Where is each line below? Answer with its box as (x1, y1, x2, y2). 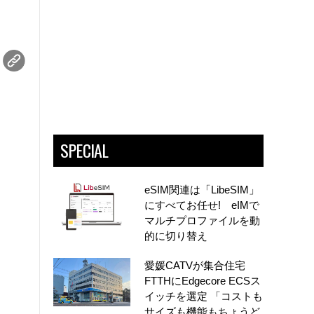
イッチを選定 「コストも (144, 290, 263, 302)
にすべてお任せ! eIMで (144, 199, 259, 211)
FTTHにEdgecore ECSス (144, 275, 261, 287)
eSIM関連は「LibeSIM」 (144, 184, 259, 196)
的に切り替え (144, 230, 207, 242)
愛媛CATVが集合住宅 (144, 259, 245, 271)
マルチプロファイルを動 (144, 214, 260, 226)
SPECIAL (60, 137, 109, 163)
